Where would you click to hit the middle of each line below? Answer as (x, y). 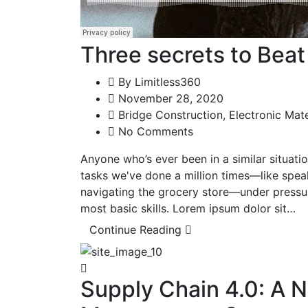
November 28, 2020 (169, 98)
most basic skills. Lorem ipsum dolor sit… (188, 208)
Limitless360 (168, 81)
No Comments (156, 131)
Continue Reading (137, 229)
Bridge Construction (170, 114)
